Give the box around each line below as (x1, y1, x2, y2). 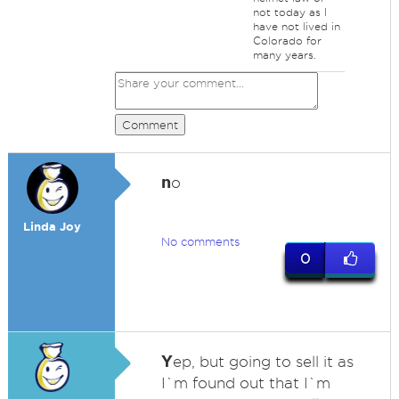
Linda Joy (23, 220, 82, 233)
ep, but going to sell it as (172, 354, 354, 370)
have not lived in (252, 20, 340, 32)
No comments (160, 235, 240, 248)
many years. (252, 49, 316, 61)
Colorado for (252, 35, 322, 46)
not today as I (252, 6, 327, 18)
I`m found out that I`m (160, 375, 330, 391)
